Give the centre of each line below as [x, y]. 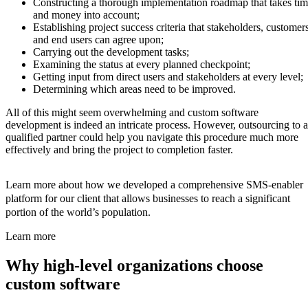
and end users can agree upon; [98, 40]
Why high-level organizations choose [134, 266]
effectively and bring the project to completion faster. [119, 150]
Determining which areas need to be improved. [134, 89]
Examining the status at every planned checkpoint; [142, 65]
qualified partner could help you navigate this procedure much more [152, 137]
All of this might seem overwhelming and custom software [132, 113]
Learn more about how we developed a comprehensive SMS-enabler [154, 185]
